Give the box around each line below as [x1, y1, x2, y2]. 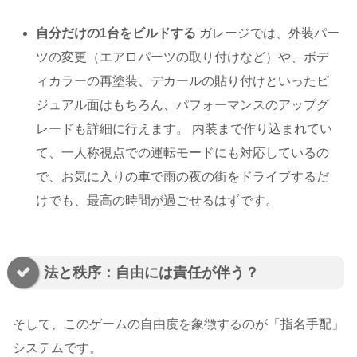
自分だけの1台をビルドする [36, 25, 197, 40]
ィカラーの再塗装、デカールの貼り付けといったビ [36, 73, 330, 88]
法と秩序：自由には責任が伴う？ [44, 264, 259, 280]
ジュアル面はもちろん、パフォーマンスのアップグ [36, 97, 330, 112]
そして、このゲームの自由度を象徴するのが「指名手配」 [13, 316, 344, 331]
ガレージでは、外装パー [196, 25, 340, 40]
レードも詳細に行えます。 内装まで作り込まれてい [36, 121, 333, 135]
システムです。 [13, 340, 102, 355]
